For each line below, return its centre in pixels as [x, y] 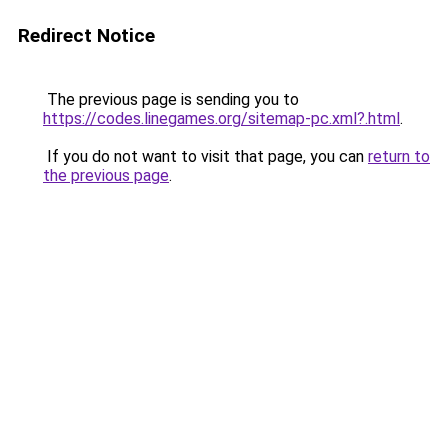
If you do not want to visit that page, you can [205, 156]
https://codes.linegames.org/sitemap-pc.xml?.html [221, 118]
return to [399, 156]
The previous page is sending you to [171, 99]
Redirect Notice [86, 35]
